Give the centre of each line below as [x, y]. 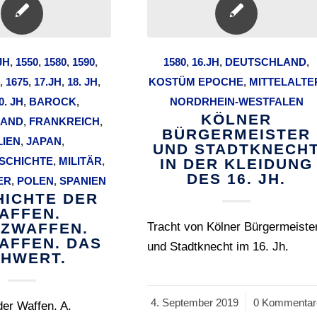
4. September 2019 [195, 302]
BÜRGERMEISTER [237, 134]
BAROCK [53, 102]
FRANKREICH [64, 121]
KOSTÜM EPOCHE [196, 82]
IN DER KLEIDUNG [237, 164]
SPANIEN [82, 181]
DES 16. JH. [237, 179]
